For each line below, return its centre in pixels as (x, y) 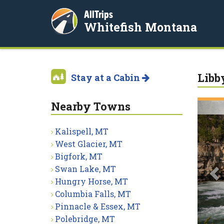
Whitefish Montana (140, 27)
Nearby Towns (91, 106)
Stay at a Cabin (106, 77)
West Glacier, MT (89, 144)
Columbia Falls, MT (93, 194)
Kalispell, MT (82, 131)
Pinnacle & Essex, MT (98, 206)
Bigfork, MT (79, 156)
